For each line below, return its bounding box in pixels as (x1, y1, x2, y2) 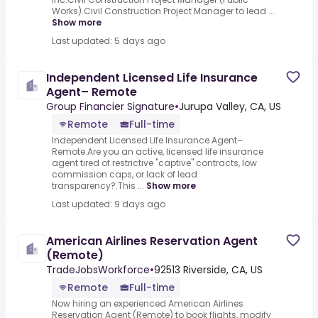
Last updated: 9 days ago (52, 198, 165, 211)
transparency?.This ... (52, 180, 144, 192)
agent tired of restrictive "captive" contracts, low (52, 157, 257, 170)
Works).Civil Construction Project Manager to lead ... (52, 5, 275, 18)
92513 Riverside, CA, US (154, 263, 263, 278)
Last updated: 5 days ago (52, 35, 165, 48)
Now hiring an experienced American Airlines (52, 297, 243, 310)
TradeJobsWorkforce (46, 263, 150, 278)
